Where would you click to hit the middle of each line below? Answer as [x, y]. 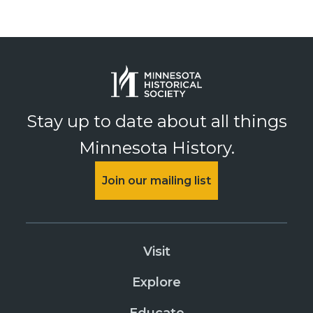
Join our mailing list [156, 181]
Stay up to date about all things [156, 122]
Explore [156, 283]
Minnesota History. [156, 148]
